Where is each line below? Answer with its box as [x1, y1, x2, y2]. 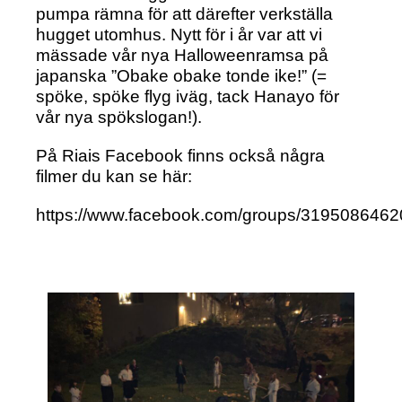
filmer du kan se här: [36, 167, 193, 187]
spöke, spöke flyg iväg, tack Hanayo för [36, 87, 340, 107]
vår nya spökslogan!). [36, 108, 203, 127]
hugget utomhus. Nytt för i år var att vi [36, 25, 328, 45]
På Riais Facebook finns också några [36, 146, 326, 166]
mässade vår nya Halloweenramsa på [36, 46, 329, 66]
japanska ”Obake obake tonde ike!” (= [36, 66, 328, 86]
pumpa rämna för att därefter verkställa [36, 4, 334, 24]
